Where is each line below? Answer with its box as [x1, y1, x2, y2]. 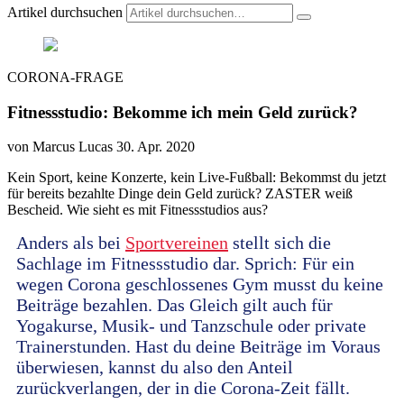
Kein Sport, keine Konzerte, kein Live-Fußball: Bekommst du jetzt [7, 170, 386, 186]
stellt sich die [228, 233, 331, 253]
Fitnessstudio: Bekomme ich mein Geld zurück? [7, 102, 358, 122]
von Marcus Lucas [7, 139, 113, 155]
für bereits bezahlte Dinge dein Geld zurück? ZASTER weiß [7, 186, 353, 202]
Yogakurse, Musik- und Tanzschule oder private [16, 316, 366, 336]
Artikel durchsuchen [7, 5, 123, 20]
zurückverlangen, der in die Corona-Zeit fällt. [16, 378, 350, 399]
